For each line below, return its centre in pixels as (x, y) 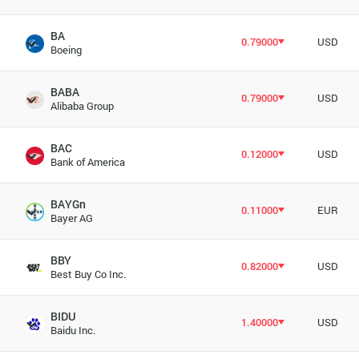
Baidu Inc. (73, 330)
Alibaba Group (82, 106)
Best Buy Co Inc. (88, 274)
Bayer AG (71, 218)
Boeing (66, 50)
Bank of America (87, 162)
